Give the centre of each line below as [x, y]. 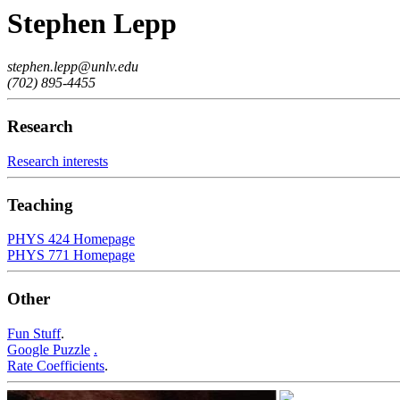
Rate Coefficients [56, 365]
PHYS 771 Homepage [71, 255]
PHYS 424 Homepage [71, 239]
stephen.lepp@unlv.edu [73, 67]
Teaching [40, 204]
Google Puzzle [49, 349]
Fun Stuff [34, 333]
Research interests [58, 161]
